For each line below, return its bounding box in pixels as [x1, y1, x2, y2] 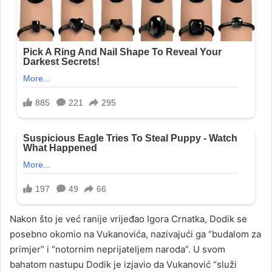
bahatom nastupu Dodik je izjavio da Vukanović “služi [10, 259, 237, 271]
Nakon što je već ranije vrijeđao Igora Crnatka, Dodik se [10, 213, 247, 225]
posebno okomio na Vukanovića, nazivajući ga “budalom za [10, 228, 261, 240]
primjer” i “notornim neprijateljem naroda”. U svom [10, 243, 225, 256]
